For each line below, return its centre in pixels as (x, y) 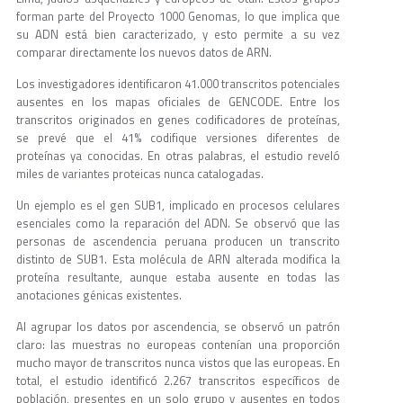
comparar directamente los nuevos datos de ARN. (144, 53)
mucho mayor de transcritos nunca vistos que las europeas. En (178, 363)
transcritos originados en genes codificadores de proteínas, (178, 120)
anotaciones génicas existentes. (99, 296)
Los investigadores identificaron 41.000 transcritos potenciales (178, 84)
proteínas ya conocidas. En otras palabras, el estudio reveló (178, 156)
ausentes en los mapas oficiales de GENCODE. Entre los (178, 102)
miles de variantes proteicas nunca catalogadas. (140, 174)
